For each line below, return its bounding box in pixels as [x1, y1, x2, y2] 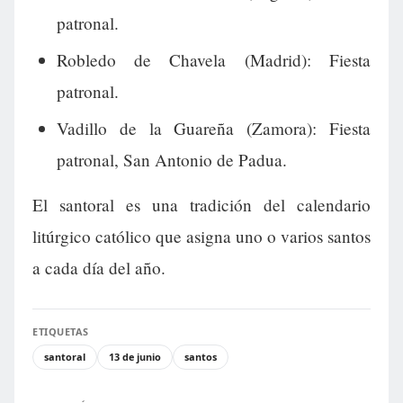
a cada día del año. [32, 256, 166, 280]
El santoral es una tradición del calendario [32, 193, 371, 217]
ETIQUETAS [32, 325, 89, 339]
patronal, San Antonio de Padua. [56, 148, 287, 171]
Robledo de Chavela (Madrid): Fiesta [56, 48, 371, 71]
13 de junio [109, 350, 161, 364]
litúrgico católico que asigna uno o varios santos [32, 225, 371, 248]
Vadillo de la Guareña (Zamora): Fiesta [56, 116, 371, 139]
